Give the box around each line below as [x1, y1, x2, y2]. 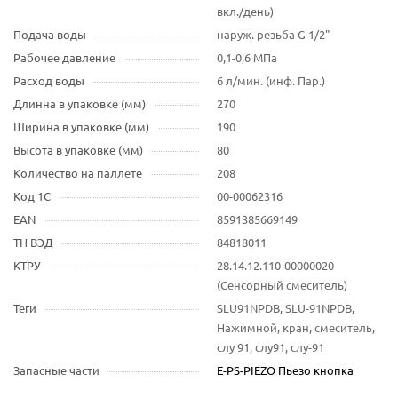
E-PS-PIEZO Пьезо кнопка [217, 362, 354, 378]
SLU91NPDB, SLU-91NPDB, [217, 300, 354, 315]
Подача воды [13, 27, 86, 42]
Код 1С [13, 188, 51, 203]
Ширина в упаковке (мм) [13, 119, 149, 134]
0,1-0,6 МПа [217, 50, 277, 65]
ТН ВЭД [13, 235, 52, 250]
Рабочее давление [13, 50, 115, 65]
